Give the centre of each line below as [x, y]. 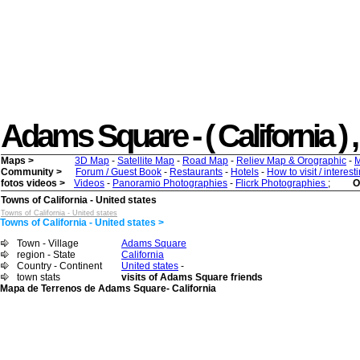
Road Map [205, 161]
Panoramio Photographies [170, 183]
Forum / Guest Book [119, 172]
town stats [39, 277]
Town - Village [48, 243]
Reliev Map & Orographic [291, 161]
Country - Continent [59, 266]
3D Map [92, 161]
